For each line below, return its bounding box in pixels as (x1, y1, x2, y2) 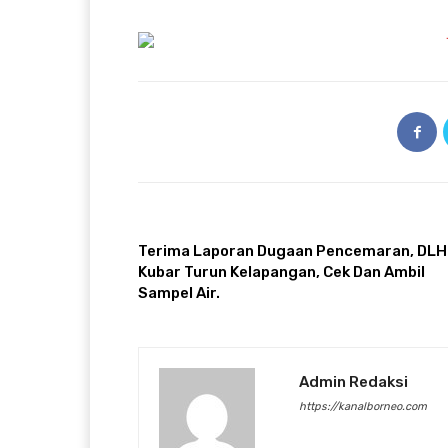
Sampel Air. (138, 284, 220, 303)
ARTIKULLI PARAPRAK (138, 222, 254, 236)
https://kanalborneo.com (299, 400, 427, 414)
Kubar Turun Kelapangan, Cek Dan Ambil (138, 263, 425, 282)
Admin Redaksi (299, 373, 408, 392)
